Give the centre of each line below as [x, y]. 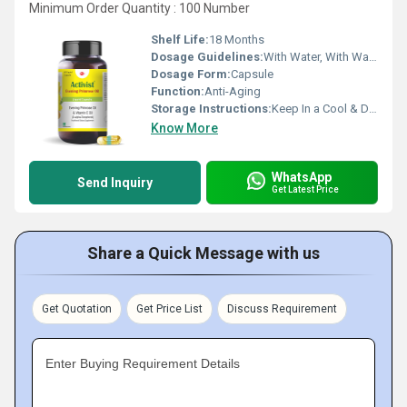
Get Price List [169, 308]
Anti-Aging [233, 91]
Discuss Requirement [282, 308]
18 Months [237, 39]
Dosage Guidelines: [207, 56]
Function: [178, 91]
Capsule [252, 74]
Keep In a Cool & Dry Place [320, 108]
